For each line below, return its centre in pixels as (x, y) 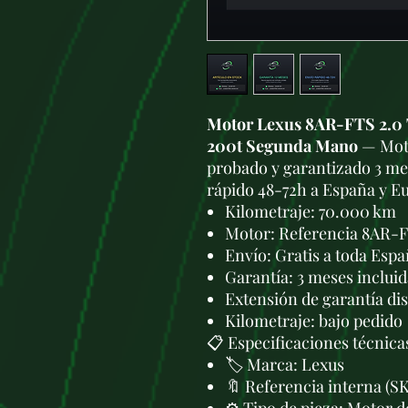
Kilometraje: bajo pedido (314, 321)
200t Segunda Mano (282, 146)
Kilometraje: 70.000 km (311, 211)
